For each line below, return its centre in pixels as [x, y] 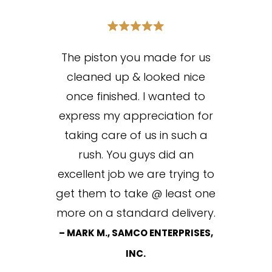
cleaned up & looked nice [136, 77]
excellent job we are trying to [136, 174]
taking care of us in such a [136, 135]
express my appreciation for [136, 116]
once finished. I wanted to [136, 97]
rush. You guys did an [136, 155]
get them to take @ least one [136, 194]
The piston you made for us [136, 58]
